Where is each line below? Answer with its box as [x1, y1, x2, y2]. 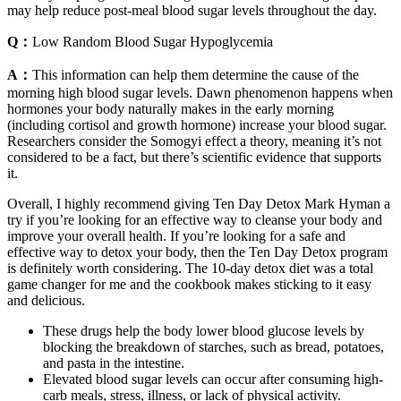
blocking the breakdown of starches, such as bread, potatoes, [43, 338, 384, 354]
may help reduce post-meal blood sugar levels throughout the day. [7, 2, 377, 18]
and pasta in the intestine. [43, 354, 184, 371]
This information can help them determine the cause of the [32, 66, 359, 82]
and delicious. [7, 292, 85, 308]
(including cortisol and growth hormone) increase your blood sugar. [7, 116, 387, 132]
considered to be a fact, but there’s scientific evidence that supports [7, 149, 381, 165]
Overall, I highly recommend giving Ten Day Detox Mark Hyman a [7, 195, 390, 211]
